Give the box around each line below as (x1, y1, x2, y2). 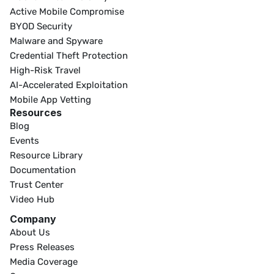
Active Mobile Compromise (10, 6, 124, 17)
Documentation (10, 165, 76, 176)
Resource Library (10, 150, 83, 161)
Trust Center (10, 179, 64, 190)
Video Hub (10, 194, 54, 205)
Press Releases (10, 242, 75, 253)
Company (10, 213, 56, 225)
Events (10, 135, 39, 146)
